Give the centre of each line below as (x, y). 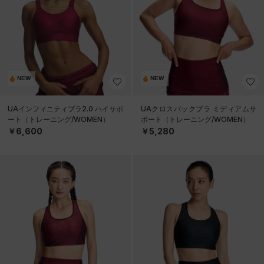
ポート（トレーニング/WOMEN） (195, 119)
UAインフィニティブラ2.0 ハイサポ (65, 108)
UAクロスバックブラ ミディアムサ (199, 108)
